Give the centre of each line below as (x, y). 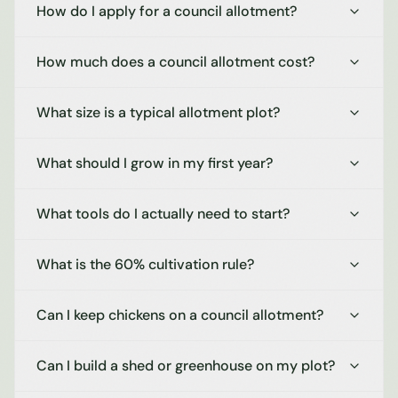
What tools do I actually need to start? (163, 214)
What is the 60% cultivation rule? (145, 265)
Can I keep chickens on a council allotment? (180, 315)
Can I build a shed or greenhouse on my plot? (186, 366)
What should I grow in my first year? (155, 163)
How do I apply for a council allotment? (167, 12)
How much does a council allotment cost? (175, 62)
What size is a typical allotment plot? (158, 113)
